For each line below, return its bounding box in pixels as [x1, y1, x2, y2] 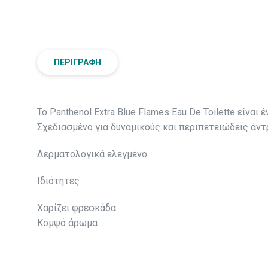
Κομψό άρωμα [37, 217, 98, 229]
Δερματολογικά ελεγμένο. [37, 148, 149, 160]
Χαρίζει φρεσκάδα [37, 202, 116, 214]
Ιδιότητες [37, 175, 80, 187]
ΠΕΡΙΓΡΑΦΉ [54, 57, 101, 68]
